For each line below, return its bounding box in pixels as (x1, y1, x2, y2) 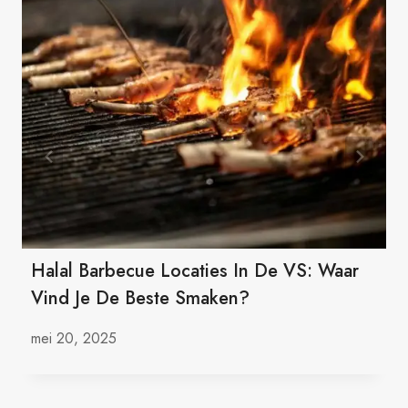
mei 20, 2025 (31, 328, 117, 350)
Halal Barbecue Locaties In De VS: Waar (31, 258, 359, 285)
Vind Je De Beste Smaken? (31, 285, 250, 312)
